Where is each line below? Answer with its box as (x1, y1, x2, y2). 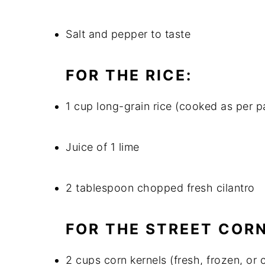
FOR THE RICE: (66, 66, 192, 84)
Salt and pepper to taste (66, 28, 190, 40)
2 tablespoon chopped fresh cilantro (66, 182, 255, 194)
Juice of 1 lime (66, 141, 140, 153)
